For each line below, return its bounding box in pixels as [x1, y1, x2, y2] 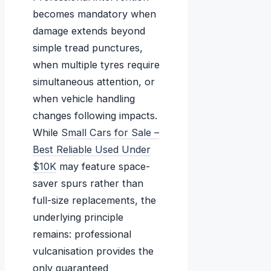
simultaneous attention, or [33, 76, 155, 88]
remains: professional [33, 228, 131, 241]
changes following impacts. [33, 109, 157, 122]
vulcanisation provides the [33, 245, 154, 258]
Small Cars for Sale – [61, 126, 159, 139]
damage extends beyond [33, 25, 145, 38]
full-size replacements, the [33, 194, 156, 207]
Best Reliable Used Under [33, 143, 151, 156]
